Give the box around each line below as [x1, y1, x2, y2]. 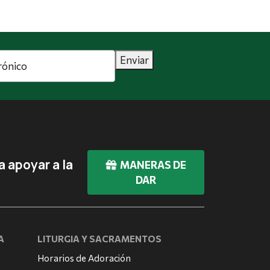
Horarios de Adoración [37, 253, 131, 264]
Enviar [120, 54, 149, 67]
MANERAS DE [118, 159, 186, 172]
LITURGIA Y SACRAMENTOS [37, 233, 162, 245]
